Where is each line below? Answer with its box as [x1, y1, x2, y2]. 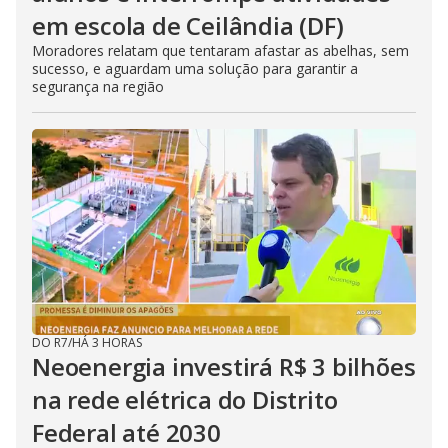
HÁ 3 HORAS [72, 334, 142, 351]
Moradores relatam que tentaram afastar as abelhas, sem [32, 41, 409, 60]
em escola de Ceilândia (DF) [32, 9, 344, 42]
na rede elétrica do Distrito [32, 383, 338, 416]
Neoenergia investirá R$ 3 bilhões [32, 350, 416, 383]
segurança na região [32, 77, 164, 96]
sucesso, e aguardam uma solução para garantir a [32, 59, 358, 78]
